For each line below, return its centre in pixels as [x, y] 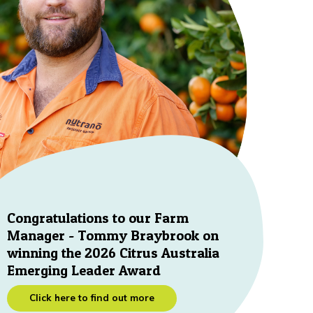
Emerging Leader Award [84, 270]
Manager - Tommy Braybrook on [113, 235]
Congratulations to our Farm [98, 218]
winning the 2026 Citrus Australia [114, 253]
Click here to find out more [92, 297]
